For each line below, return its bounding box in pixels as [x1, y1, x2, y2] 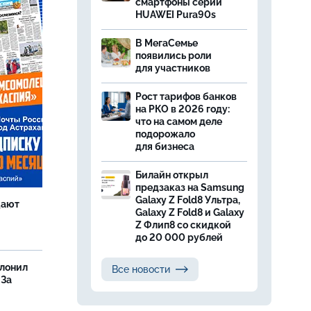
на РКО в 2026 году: [135, 103, 230, 115]
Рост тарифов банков [135, 91, 237, 102]
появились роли [135, 50, 212, 61]
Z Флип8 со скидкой [135, 219, 231, 230]
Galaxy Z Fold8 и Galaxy [135, 207, 244, 218]
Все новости [112, 264, 170, 275]
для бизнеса [135, 141, 194, 152]
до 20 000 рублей [135, 232, 223, 243]
